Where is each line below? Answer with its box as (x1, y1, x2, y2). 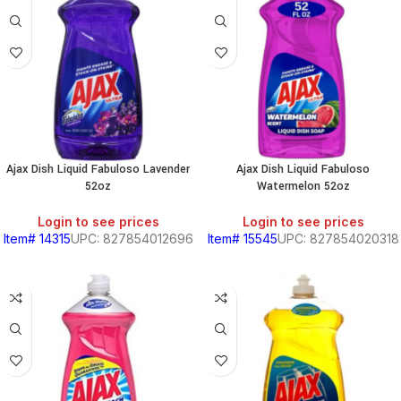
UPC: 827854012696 (70, 231, 193, 246)
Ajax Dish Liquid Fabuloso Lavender (6, 161, 190, 177)
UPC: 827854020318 (277, 231, 399, 246)
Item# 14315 (3, 231, 71, 246)
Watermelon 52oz (256, 178, 350, 194)
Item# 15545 (207, 231, 277, 246)
